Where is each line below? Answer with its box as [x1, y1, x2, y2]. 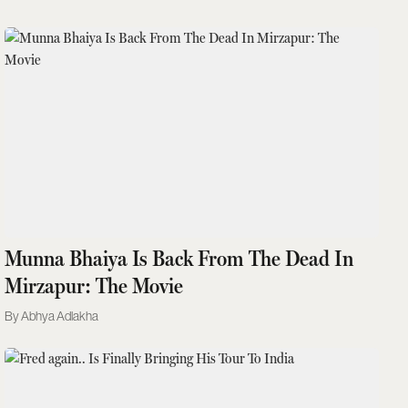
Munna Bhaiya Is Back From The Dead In [5, 245, 354, 271]
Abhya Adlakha [21, 308, 99, 323]
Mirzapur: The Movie [5, 272, 184, 299]
